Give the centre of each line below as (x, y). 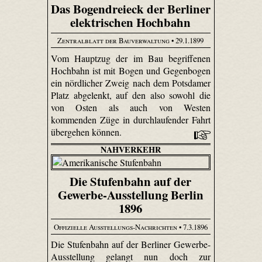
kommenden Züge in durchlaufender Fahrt (131, 119)
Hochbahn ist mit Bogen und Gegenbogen (131, 70)
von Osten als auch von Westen (131, 107)
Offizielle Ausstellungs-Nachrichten (115, 227)
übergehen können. (87, 132)
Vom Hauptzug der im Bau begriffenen (131, 58)
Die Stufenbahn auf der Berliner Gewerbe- (131, 244)
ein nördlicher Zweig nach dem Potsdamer (131, 82)
